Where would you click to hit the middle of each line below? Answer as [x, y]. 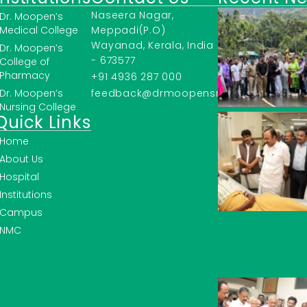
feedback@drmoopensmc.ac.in [177, 94]
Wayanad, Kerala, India [153, 46]
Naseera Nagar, [133, 15]
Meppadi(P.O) [128, 30]
